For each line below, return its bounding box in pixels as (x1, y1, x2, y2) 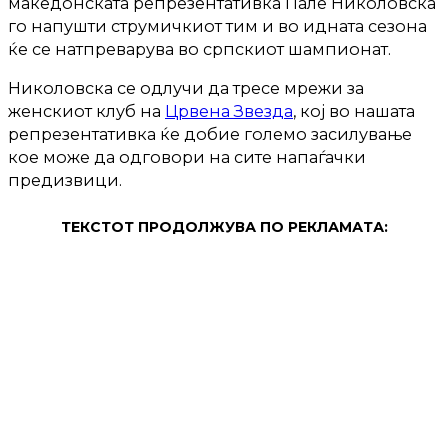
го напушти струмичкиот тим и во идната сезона (8, 16, 427, 37)
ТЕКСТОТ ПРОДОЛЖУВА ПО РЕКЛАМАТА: (60, 218, 388, 237)
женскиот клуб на (8, 101, 165, 122)
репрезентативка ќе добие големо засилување (8, 124, 412, 145)
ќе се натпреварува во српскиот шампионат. (8, 39, 391, 60)
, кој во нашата (293, 101, 415, 122)
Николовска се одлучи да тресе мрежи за (8, 78, 364, 99)
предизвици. (8, 170, 122, 191)
